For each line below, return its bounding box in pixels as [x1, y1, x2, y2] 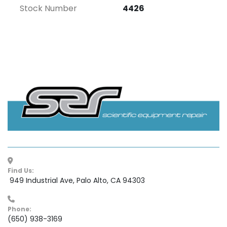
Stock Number [20, 2, 77, 14]
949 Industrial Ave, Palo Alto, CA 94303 [10, 175, 145, 186]
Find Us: [11, 166, 34, 175]
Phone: [12, 205, 31, 214]
